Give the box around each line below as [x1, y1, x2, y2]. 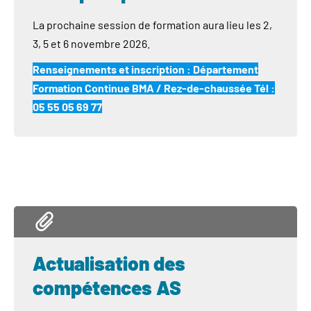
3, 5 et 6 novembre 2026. [33, 37, 150, 50]
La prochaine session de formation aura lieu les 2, [33, 18, 272, 31]
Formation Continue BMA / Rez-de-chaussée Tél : [33, 81, 275, 94]
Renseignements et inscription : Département [33, 62, 258, 76]
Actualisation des [33, 251, 185, 275]
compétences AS [33, 276, 181, 299]
